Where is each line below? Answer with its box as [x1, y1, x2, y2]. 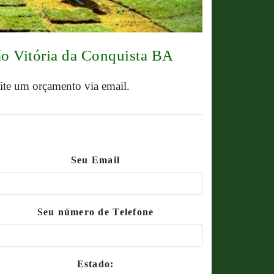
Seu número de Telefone [37, 207, 154, 217]
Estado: [76, 259, 114, 269]
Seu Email [70, 155, 120, 165]
